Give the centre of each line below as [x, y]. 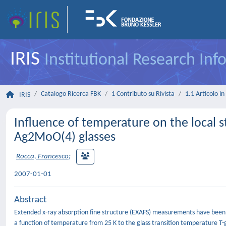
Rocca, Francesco [42, 157]
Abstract [30, 200]
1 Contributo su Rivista [143, 94]
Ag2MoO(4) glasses [65, 137]
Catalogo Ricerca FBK [71, 94]
